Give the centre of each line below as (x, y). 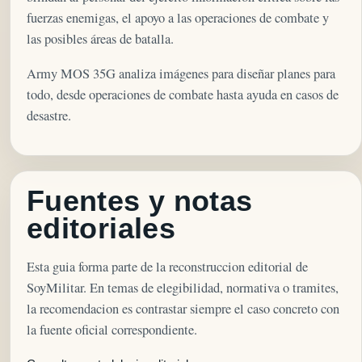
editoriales (101, 229)
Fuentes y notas (140, 202)
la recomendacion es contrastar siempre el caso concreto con (183, 308)
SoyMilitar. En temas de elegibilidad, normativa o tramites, (183, 287)
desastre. (49, 115)
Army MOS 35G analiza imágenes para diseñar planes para (181, 73)
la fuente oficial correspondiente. (112, 329)
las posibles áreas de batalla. (100, 39)
